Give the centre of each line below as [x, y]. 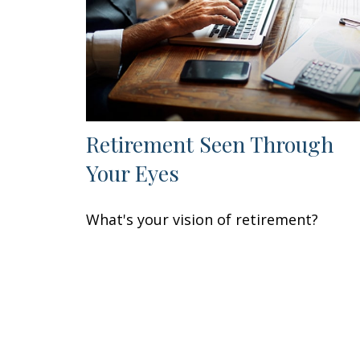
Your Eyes [133, 173]
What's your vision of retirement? [202, 220]
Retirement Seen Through [210, 144]
